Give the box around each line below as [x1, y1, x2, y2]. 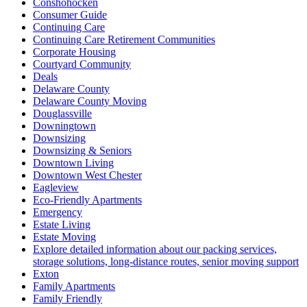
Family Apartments [33, 280, 115, 292]
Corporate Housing [33, 45, 116, 58]
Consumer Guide [33, 8, 107, 21]
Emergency [33, 206, 82, 218]
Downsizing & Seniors [33, 144, 132, 156]
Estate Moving [33, 230, 96, 243]
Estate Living [33, 218, 90, 230]
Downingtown [33, 119, 96, 132]
